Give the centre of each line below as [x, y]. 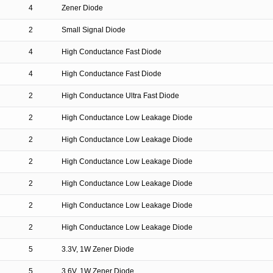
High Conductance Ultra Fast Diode [120, 96]
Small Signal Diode [94, 30]
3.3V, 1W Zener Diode [98, 249]
